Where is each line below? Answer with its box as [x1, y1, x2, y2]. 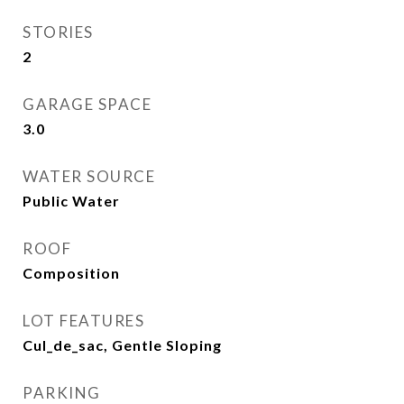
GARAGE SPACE [23, 95, 151, 114]
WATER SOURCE [23, 167, 155, 186]
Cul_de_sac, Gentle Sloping [23, 336, 222, 353]
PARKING [23, 383, 101, 402]
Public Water [23, 192, 120, 209]
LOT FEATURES [23, 311, 144, 330]
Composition [23, 264, 120, 281]
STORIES [23, 23, 94, 41]
